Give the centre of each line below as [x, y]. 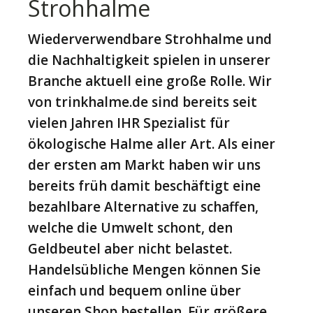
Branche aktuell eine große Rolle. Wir [150, 81]
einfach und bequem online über [134, 290]
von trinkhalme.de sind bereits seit [143, 102]
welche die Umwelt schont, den [130, 227]
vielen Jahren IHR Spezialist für [129, 123]
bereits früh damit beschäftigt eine [144, 185]
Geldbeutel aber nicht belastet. [130, 248]
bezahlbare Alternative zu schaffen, [143, 206]
